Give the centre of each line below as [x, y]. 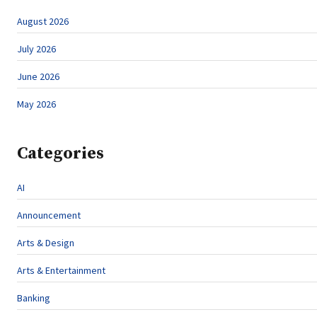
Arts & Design [46, 243]
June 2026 [38, 76]
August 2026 [43, 21]
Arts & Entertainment [61, 270]
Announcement [49, 215]
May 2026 [36, 104]
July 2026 [36, 49]
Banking [34, 298]
